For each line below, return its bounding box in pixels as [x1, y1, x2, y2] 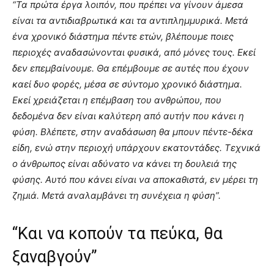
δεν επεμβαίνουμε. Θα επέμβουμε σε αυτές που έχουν [12, 62, 249, 74]
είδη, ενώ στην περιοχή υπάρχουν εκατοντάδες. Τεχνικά [12, 142, 261, 154]
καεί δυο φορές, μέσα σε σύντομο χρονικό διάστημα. [12, 78, 242, 90]
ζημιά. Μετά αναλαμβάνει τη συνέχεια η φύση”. [12, 190, 221, 201]
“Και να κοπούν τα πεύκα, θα [12, 224, 223, 243]
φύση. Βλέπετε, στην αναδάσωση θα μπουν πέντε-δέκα [12, 126, 253, 138]
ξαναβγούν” [12, 247, 97, 267]
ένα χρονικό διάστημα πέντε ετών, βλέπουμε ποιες [12, 31, 234, 42]
